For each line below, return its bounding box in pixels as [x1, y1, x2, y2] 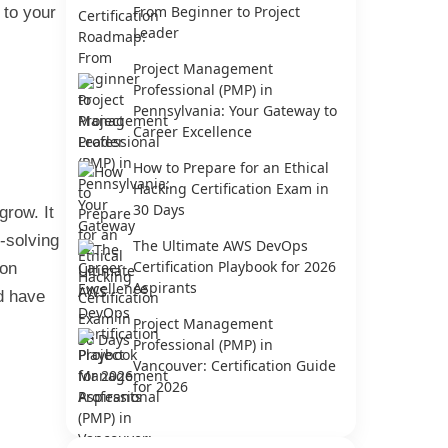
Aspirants [133, 278, 197, 297]
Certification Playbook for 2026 [133, 257, 336, 276]
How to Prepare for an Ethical [133, 158, 329, 177]
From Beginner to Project [133, 2, 300, 21]
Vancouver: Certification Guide [133, 356, 336, 375]
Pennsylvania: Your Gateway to [133, 101, 337, 120]
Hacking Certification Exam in [133, 179, 329, 198]
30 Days [133, 200, 185, 219]
